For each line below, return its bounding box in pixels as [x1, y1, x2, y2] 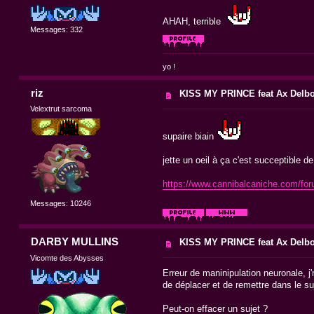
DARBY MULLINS [30, 235, 118, 248]
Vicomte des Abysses [30, 253, 104, 262]
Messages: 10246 [30, 199, 92, 208]
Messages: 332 [30, 25, 83, 34]
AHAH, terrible [162, 16, 226, 27]
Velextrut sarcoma [30, 104, 93, 114]
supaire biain [162, 130, 217, 142]
